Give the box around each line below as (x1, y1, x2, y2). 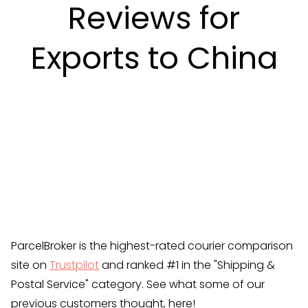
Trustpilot (49, 257, 99, 274)
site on (11, 257, 49, 274)
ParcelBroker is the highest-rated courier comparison (11, 238, 293, 254)
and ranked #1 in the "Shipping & (99, 257, 275, 274)
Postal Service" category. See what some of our (11, 276, 265, 293)
